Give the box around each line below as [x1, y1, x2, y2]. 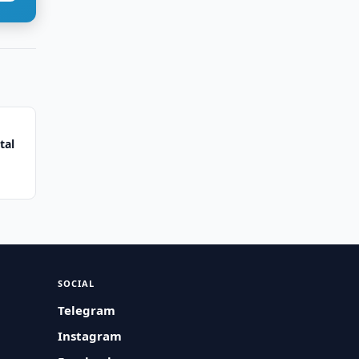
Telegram [58, 302, 116, 318]
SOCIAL [58, 277, 95, 289]
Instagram [58, 328, 123, 344]
